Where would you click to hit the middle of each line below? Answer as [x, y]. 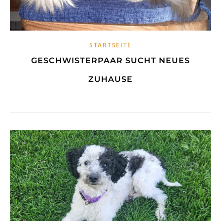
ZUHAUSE [110, 79]
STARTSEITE [110, 45]
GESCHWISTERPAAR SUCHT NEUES [110, 61]
